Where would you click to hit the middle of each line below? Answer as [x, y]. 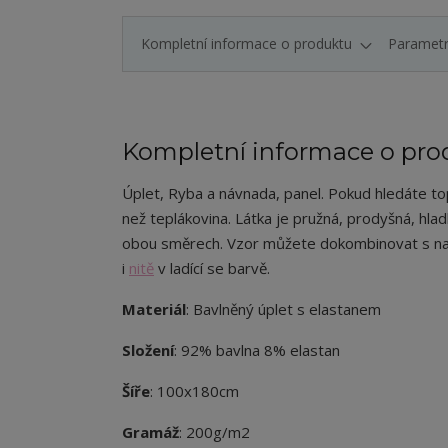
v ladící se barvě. [212, 268]
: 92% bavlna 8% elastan [257, 350]
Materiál [154, 309]
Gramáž [150, 432]
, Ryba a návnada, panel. [242, 193]
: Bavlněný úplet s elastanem [283, 309]
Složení [148, 350]
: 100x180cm [194, 391]
